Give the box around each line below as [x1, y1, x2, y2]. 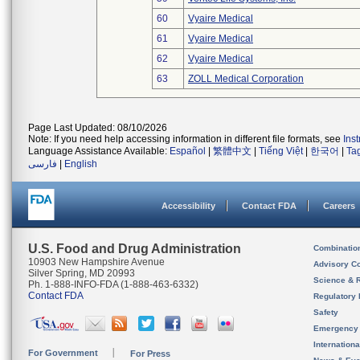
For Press [130, 349, 170, 358]
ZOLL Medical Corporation [188, 73, 304, 84]
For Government [28, 348, 98, 358]
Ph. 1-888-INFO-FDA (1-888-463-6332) [28, 279, 198, 290]
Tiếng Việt [259, 145, 303, 157]
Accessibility [162, 201, 215, 211]
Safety [313, 308, 338, 317]
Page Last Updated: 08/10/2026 [28, 122, 167, 133]
